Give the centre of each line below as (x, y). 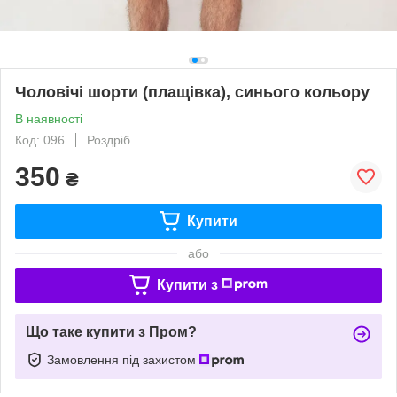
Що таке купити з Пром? (111, 331)
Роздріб (109, 140)
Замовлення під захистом (123, 359)
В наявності (49, 118)
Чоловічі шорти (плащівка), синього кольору (192, 92)
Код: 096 (40, 140)
